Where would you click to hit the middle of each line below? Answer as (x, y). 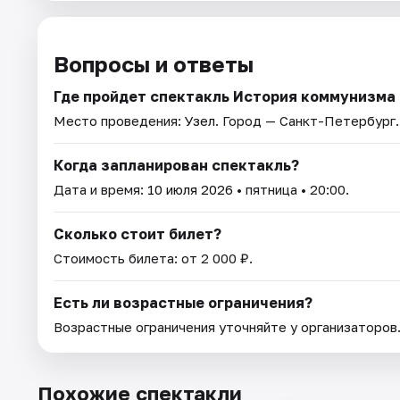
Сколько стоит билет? (137, 233)
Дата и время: (100, 189)
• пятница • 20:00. (291, 189)
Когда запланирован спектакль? (176, 165)
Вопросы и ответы (154, 63)
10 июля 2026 (190, 189)
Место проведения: (119, 120)
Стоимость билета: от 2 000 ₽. (153, 258)
